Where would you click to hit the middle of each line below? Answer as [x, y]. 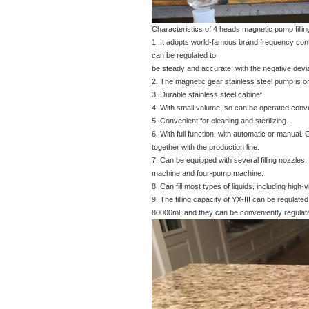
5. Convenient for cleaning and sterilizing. [220, 121]
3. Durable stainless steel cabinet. [208, 94]
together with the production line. [206, 147]
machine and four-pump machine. [208, 173]
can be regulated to [184, 55]
